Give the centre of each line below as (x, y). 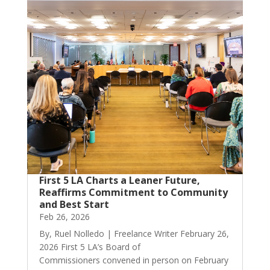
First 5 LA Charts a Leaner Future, (119, 180)
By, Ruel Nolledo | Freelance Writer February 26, (134, 233)
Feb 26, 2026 (64, 216)
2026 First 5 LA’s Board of (89, 246)
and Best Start (74, 204)
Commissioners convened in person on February (133, 260)
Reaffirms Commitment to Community (133, 192)
